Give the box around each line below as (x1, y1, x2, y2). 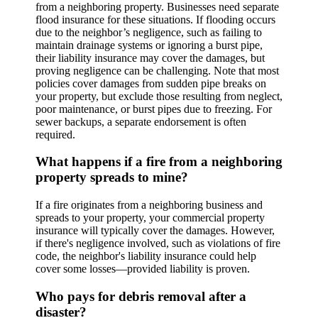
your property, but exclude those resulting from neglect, (35, 89, 283, 102)
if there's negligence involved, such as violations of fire (35, 237, 280, 250)
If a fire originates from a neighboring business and (35, 199, 263, 212)
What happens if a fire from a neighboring (35, 154, 283, 170)
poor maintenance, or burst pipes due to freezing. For (35, 102, 272, 115)
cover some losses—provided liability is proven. (35, 263, 250, 275)
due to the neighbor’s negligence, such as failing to (35, 26, 262, 38)
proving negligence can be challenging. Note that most (35, 64, 279, 77)
